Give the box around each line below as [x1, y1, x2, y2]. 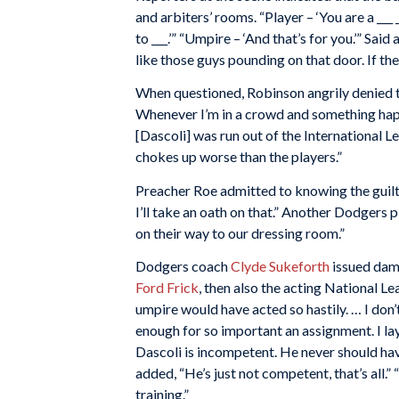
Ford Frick [135, 279, 199, 297]
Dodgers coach [135, 257, 231, 275]
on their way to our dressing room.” [135, 224, 345, 241]
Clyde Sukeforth [231, 257, 330, 275]
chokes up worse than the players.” [135, 148, 342, 166]
